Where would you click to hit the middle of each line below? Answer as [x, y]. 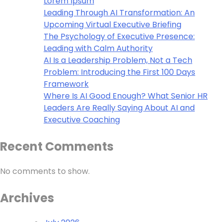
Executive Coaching [82, 120]
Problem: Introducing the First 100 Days [119, 72]
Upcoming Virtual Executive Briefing [112, 25]
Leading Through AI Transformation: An [119, 13]
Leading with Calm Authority [98, 49]
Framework [66, 84]
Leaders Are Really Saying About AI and [119, 108]
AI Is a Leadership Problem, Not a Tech [118, 60]
